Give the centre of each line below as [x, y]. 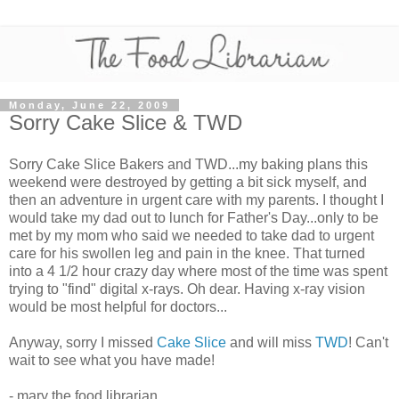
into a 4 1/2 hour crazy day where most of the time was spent [198, 272]
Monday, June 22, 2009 [90, 105]
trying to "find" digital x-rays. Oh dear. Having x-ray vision [187, 289]
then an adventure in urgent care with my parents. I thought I [196, 200]
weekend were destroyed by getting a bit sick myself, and [188, 183]
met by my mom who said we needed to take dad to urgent [191, 236]
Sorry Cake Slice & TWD [126, 122]
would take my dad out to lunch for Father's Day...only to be [194, 218]
